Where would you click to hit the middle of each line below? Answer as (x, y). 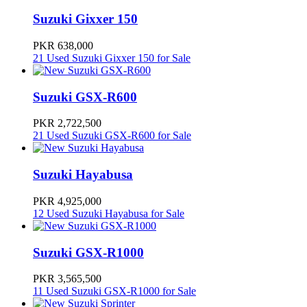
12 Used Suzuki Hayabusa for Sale (109, 213)
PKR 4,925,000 (67, 201)
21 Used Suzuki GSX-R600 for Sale (112, 136)
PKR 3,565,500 (67, 279)
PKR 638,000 (63, 46)
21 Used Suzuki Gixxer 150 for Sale (112, 58)
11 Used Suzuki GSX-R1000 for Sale (114, 291)
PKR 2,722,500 (67, 123)
